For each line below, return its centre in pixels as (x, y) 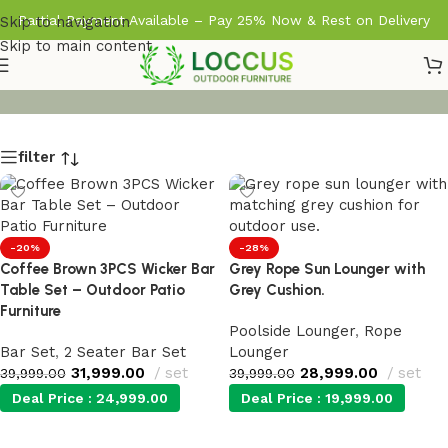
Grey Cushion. (277, 290)
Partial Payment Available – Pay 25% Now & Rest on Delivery (224, 20)
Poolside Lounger (292, 331)
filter (36, 156)
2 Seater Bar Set (125, 352)
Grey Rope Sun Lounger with (327, 269)
